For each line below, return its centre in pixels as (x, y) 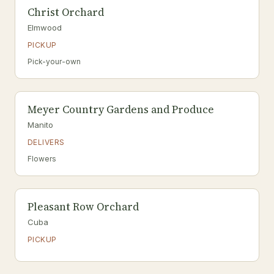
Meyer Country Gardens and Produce (121, 109)
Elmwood (45, 28)
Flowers (42, 159)
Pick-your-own (54, 61)
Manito (40, 125)
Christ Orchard (66, 12)
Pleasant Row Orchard (83, 207)
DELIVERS (46, 142)
